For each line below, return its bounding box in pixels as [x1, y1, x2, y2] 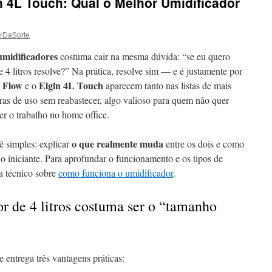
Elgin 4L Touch [39, 78, 103, 92]
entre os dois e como [163, 137, 244, 150]
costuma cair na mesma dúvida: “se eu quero [58, 50, 230, 63]
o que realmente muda [72, 137, 163, 151]
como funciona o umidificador [58, 166, 173, 179]
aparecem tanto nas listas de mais [103, 79, 231, 92]
